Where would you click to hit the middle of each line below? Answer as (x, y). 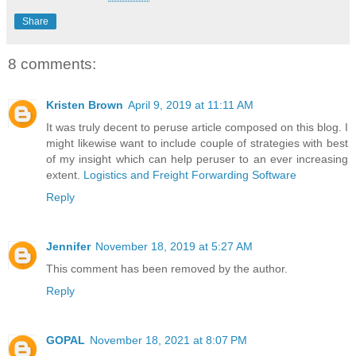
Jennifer (68, 247)
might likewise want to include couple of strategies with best (197, 143)
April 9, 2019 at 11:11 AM (191, 105)
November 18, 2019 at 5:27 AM (174, 247)
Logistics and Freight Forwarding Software (190, 175)
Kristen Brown (85, 105)
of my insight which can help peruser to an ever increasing (197, 159)
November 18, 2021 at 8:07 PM (168, 341)
